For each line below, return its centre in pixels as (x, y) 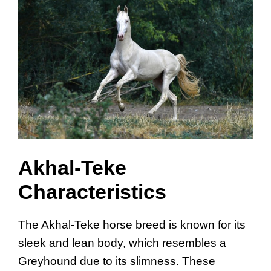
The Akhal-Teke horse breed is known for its (132, 225)
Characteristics (92, 192)
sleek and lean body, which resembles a (122, 243)
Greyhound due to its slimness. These (117, 261)
